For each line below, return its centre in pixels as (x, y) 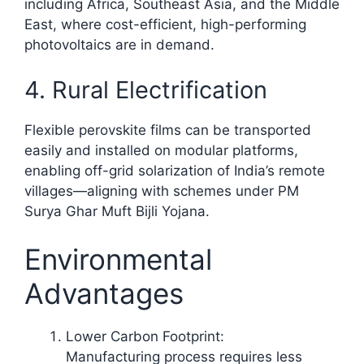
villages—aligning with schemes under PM (162, 191)
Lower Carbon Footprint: (145, 337)
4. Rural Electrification (146, 89)
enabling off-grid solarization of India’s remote (175, 170)
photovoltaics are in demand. (119, 45)
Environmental (118, 260)
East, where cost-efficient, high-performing (165, 25)
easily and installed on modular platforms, (161, 150)
